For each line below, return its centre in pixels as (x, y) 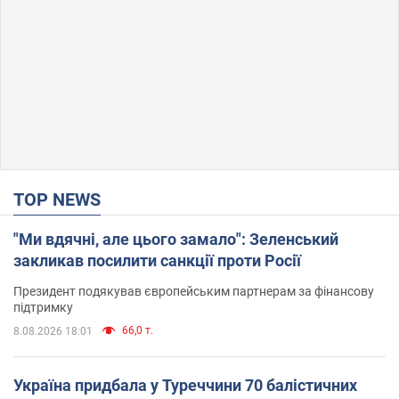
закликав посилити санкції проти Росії (157, 260)
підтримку (43, 307)
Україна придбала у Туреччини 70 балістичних (185, 385)
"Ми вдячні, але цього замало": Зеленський (176, 239)
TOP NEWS (62, 199)
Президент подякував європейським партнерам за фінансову (194, 291)
